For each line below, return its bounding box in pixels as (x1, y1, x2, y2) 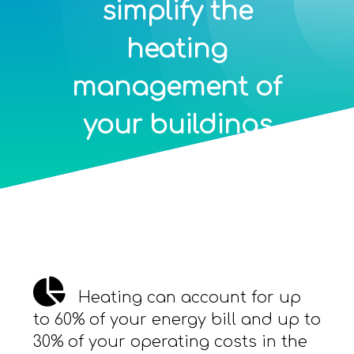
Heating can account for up (73, 289, 301, 306)
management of (72, 73, 282, 101)
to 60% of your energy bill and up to (32, 311, 321, 328)
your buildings (82, 111, 272, 139)
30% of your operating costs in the (32, 333, 307, 350)
